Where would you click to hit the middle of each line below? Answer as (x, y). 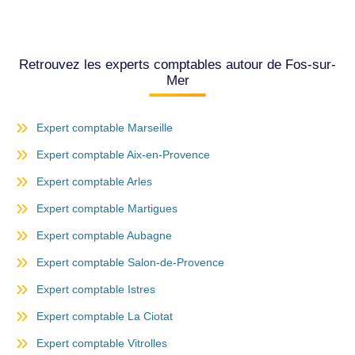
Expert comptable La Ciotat (105, 317)
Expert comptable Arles (94, 182)
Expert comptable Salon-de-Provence (130, 263)
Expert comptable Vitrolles (102, 344)
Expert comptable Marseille (105, 128)
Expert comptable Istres (96, 290)
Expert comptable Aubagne (104, 236)
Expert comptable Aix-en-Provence (123, 155)
